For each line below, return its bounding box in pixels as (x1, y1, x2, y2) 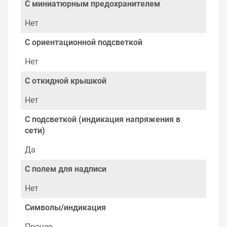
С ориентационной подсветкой (25, 37, 142, 48)
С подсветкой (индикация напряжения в (25, 115, 180, 125)
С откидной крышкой (25, 76, 106, 86)
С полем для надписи (25, 164, 106, 174)
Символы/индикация (25, 203, 106, 213)
